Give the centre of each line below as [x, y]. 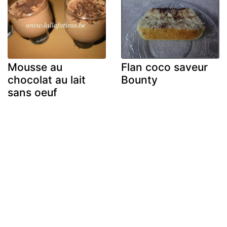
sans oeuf [32, 92]
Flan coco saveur [164, 67]
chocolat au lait [47, 80]
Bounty [139, 80]
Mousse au [35, 67]
